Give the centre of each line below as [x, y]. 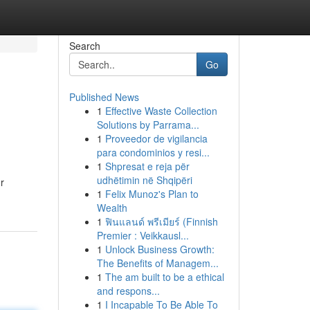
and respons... [128, 291]
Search [84, 46]
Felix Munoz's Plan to [152, 194]
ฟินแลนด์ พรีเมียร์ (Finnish [161, 221]
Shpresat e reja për [147, 166]
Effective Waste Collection [161, 111]
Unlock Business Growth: [159, 249]
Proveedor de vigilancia [156, 138]
